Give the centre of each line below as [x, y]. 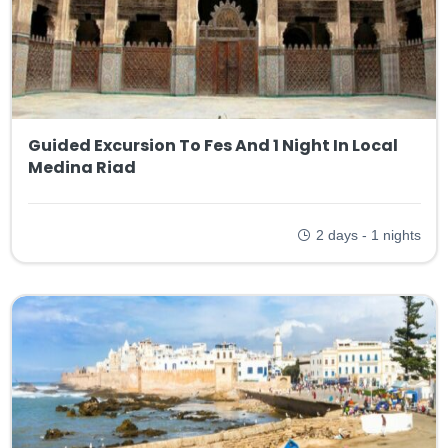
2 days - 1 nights [368, 234]
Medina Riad [81, 167]
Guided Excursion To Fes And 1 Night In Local [212, 145]
